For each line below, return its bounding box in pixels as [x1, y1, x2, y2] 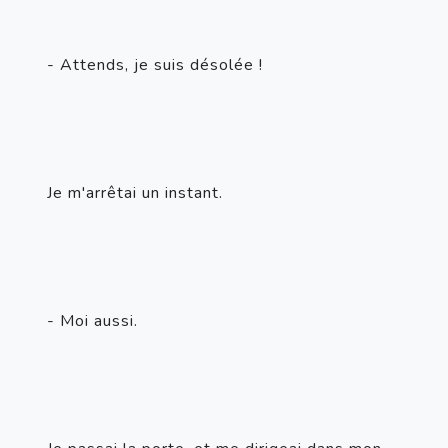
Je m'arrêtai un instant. [47, 181, 223, 204]
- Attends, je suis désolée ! [47, 53, 263, 76]
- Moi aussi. [47, 309, 138, 332]
